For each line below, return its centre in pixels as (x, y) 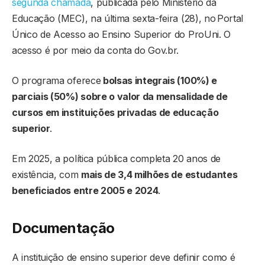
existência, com (46, 174)
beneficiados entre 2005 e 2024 (85, 190)
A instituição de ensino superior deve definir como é (124, 258)
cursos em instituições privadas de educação (115, 112)
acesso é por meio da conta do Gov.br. (96, 50)
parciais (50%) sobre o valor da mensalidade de (120, 96)
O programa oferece (56, 80)
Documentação (64, 228)
